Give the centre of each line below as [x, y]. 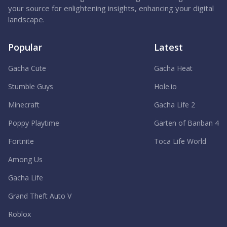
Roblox [20, 214]
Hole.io [165, 87]
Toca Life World [180, 141]
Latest [168, 47]
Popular [25, 47]
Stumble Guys [31, 87]
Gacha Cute [27, 68]
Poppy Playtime [34, 123]
